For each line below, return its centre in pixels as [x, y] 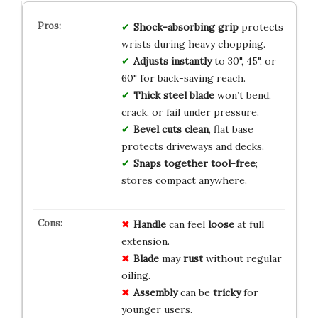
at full [249, 224]
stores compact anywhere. [184, 180]
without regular [242, 258]
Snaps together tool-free [194, 163]
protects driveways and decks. [192, 146]
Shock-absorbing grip [186, 27]
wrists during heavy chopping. [193, 44]
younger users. [157, 309]
